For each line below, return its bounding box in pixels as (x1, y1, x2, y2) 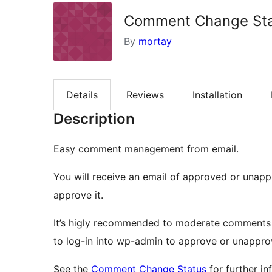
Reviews (126, 89, 164, 101)
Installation (192, 89, 242, 101)
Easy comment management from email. (53, 143, 239, 155)
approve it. (53, 189, 103, 202)
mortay (138, 35, 172, 47)
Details (66, 89, 98, 101)
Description (53, 110, 135, 128)
